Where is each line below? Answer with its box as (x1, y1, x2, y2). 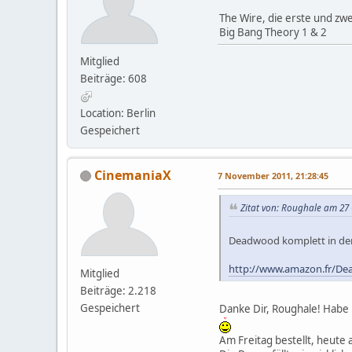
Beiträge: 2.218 (80, 283, 156, 298)
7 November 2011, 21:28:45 (218, 169, 328, 181)
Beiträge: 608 (80, 71, 147, 86)
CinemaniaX (94, 166, 171, 184)
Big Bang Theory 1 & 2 (219, 24, 327, 39)
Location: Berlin (80, 105, 156, 120)
